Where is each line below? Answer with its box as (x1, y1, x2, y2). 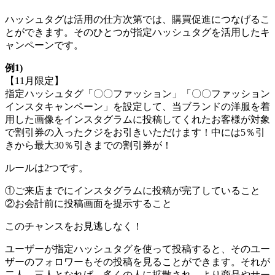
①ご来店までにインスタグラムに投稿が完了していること (5, 185, 260, 196)
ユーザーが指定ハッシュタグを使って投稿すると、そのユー (5, 244, 270, 255)
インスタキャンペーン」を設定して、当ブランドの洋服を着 (5, 101, 270, 112)
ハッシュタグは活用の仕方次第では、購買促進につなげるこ (5, 14, 270, 25)
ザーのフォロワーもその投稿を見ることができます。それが (5, 257, 270, 268)
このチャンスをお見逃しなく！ (5, 221, 142, 232)
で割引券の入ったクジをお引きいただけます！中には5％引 (5, 127, 265, 138)
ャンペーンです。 (5, 40, 83, 51)
